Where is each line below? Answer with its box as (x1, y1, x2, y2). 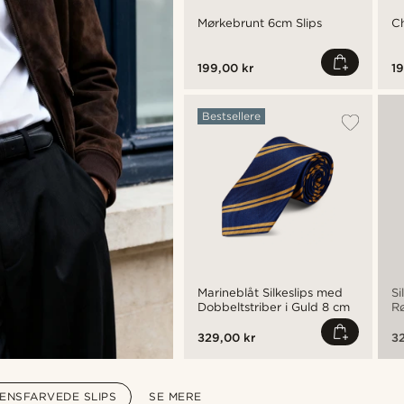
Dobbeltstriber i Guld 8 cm (197, 300, 350, 314)
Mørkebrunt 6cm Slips (197, 16, 322, 30)
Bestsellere (201, 109, 261, 123)
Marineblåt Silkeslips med (197, 286, 343, 299)
